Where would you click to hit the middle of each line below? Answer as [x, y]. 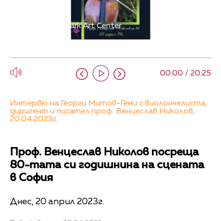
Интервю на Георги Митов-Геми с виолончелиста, [109, 104]
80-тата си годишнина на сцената [107, 166]
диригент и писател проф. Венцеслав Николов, [102, 112]
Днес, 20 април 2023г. [57, 202]
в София [32, 178]
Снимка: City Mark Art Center [68, 26]
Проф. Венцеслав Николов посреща [104, 153]
